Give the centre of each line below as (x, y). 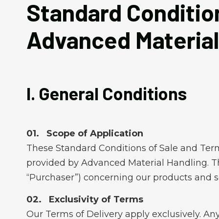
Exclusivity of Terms (96, 199)
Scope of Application (95, 133)
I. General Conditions (106, 93)
